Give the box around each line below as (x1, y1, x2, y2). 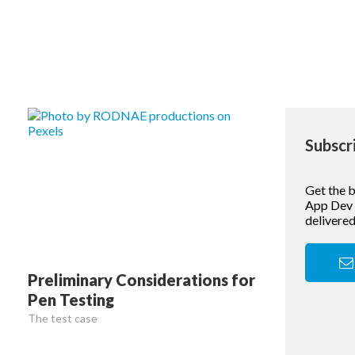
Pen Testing (27, 290, 114, 309)
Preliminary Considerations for (27, 270, 255, 289)
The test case (27, 311, 97, 325)
